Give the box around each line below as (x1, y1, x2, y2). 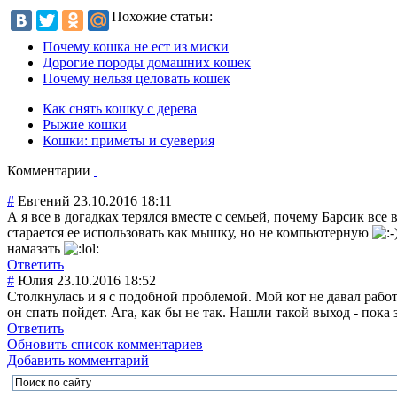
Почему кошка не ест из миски (43, 38, 229, 54)
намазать (7, 240, 64, 256)
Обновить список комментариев (7, 336, 203, 352)
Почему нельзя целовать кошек (43, 70, 230, 86)
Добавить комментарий (7, 352, 149, 368)
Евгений (18, 192, 70, 208)
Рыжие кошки (43, 116, 127, 132)
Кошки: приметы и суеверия (43, 132, 214, 148)
